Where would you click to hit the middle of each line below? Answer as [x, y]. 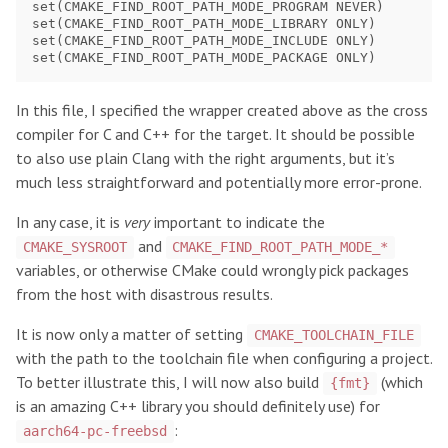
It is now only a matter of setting [131, 334]
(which [399, 382]
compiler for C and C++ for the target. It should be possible [215, 134]
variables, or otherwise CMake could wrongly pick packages [212, 270]
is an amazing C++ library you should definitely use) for [198, 406]
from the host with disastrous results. [144, 294]
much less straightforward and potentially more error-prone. [219, 182]
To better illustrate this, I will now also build [169, 382]
